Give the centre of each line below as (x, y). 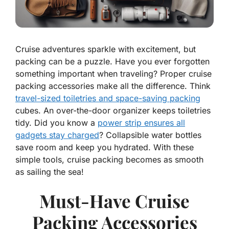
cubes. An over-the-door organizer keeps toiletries (113, 111)
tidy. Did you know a (56, 123)
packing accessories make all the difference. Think (113, 86)
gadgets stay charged (57, 135)
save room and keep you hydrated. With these (105, 147)
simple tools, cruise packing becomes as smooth (109, 160)
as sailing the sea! (50, 172)
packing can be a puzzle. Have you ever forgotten (112, 62)
